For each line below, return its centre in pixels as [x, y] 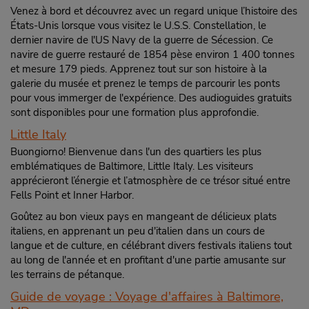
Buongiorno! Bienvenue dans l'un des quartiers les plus [136, 152]
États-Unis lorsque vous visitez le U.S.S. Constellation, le [138, 26]
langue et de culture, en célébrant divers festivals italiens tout [151, 246]
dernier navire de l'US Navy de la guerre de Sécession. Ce [142, 40]
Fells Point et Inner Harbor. [72, 195]
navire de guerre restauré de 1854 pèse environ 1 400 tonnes [152, 54]
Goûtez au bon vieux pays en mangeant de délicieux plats [143, 217]
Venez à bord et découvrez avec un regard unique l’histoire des [154, 11]
